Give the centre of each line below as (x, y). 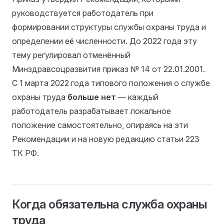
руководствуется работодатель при (83, 13)
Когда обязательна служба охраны (109, 204)
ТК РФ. (25, 153)
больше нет (92, 97)
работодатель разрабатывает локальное (91, 111)
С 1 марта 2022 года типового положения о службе (111, 83)
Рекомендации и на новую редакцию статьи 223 (106, 139)
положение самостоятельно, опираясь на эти (100, 125)
